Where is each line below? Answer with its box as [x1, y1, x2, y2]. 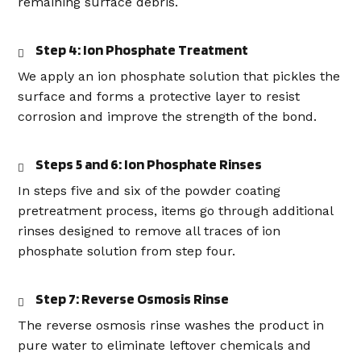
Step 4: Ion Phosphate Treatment [35, 41, 248, 58]
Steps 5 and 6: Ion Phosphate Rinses [35, 156, 262, 172]
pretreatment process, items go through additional [18, 203, 333, 218]
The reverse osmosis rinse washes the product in [18, 317, 324, 333]
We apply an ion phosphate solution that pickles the [18, 68, 340, 84]
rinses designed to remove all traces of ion [18, 223, 280, 239]
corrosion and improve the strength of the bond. [18, 109, 317, 124]
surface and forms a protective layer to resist [18, 89, 300, 104]
